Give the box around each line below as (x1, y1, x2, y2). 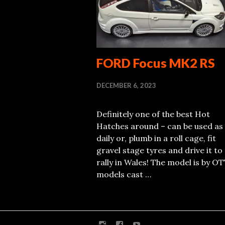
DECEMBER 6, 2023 (96, 81, 156, 89)
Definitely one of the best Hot (96, 108, 210, 119)
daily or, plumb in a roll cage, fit (96, 133, 216, 143)
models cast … (96, 169, 151, 179)
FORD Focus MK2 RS (96, 55, 215, 70)
